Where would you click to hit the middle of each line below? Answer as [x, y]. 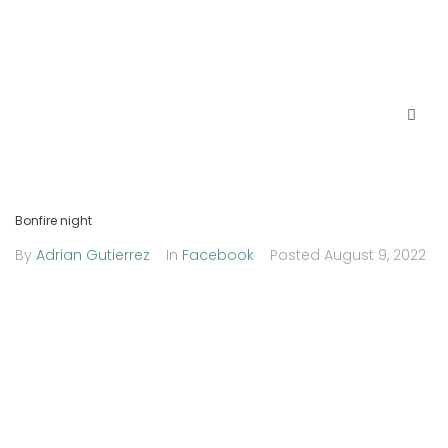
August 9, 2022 [375, 255]
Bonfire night [53, 220]
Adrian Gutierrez [93, 255]
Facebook [218, 255]
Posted [297, 255]
